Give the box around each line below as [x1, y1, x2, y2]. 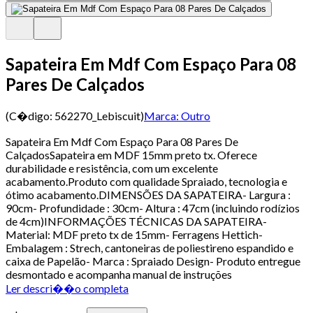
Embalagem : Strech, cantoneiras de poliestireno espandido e [6, 240, 293, 254]
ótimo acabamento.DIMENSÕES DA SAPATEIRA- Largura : [6, 187, 291, 201]
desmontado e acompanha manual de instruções [6, 267, 232, 281]
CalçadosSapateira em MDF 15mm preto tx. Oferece [6, 147, 257, 161]
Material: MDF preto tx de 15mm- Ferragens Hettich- [6, 227, 263, 241]
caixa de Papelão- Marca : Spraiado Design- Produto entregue [6, 254, 300, 268]
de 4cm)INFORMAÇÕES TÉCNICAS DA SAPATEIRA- [6, 214, 267, 228]
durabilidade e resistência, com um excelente [6, 161, 218, 175]
